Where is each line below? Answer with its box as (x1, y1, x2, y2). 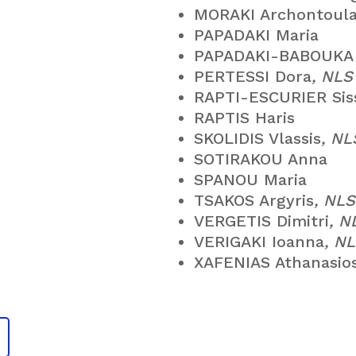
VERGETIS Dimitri (194, 211, 329, 230)
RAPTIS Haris (194, 108, 295, 127)
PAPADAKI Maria (194, 25, 319, 44)
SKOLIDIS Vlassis (194, 129, 321, 148)
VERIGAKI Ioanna (194, 232, 324, 251)
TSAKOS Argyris (194, 191, 314, 210)
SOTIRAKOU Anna (194, 149, 327, 168)
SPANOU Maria (194, 170, 307, 189)
